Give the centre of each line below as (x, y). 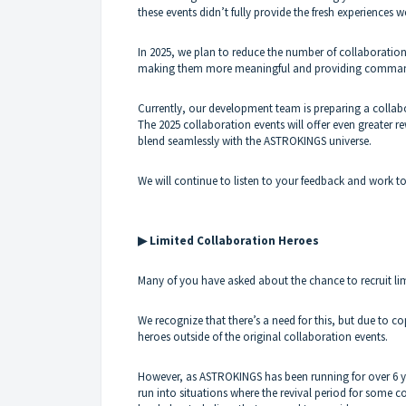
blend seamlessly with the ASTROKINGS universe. (255, 140)
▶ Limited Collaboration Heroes (228, 240)
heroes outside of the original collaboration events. (263, 336)
